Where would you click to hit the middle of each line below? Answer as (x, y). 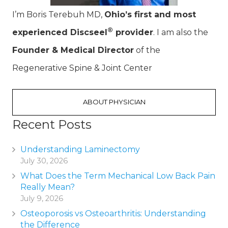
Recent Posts (52, 125)
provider (133, 33)
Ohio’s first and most (150, 15)
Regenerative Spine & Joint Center (82, 68)
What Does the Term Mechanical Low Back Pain (118, 176)
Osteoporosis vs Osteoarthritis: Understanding (113, 214)
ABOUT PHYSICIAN (114, 102)
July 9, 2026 (42, 199)
